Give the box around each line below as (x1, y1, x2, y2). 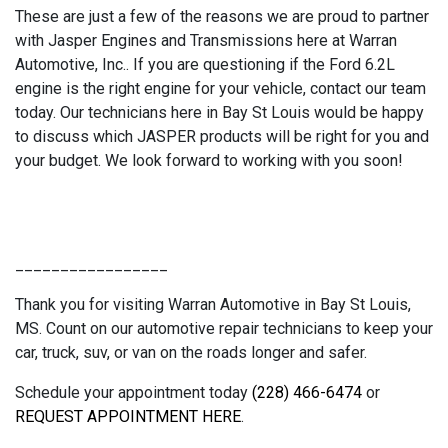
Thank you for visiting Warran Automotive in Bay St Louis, (15, 294, 411, 314)
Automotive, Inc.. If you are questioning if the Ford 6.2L (15, 54, 395, 74)
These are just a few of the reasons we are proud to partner (15, 6, 429, 26)
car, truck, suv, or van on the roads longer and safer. (15, 342, 367, 362)
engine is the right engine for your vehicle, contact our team (15, 78, 426, 98)
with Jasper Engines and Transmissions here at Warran (15, 30, 397, 50)
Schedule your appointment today (15, 382, 252, 402)
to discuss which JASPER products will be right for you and (15, 126, 429, 146)
